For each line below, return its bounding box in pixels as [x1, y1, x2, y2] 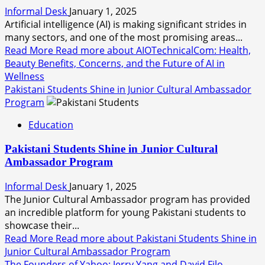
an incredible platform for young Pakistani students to [5, 205, 246, 219]
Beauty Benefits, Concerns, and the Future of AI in [5, 57, 225, 70]
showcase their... [5, 218, 79, 232]
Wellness [5, 70, 44, 83]
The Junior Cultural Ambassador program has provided [5, 192, 250, 206]
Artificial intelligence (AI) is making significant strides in [5, 18, 247, 31]
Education [28, 118, 73, 132]
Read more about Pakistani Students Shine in [56, 231, 257, 245]
